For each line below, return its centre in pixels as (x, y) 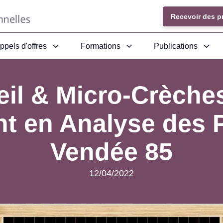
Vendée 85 (111, 152)
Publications (176, 46)
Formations (100, 46)
